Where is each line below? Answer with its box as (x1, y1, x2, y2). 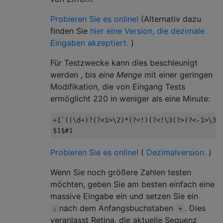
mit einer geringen (142, 70, 213, 80)
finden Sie (50, 26, 90, 36)
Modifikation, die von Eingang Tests (50, 82, 185, 92)
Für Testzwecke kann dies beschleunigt (50, 58, 198, 68)
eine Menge (99, 70, 142, 80)
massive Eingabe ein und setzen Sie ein (50, 191, 198, 201)
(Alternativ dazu (141, 14, 201, 24)
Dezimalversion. (146, 147, 206, 157)
